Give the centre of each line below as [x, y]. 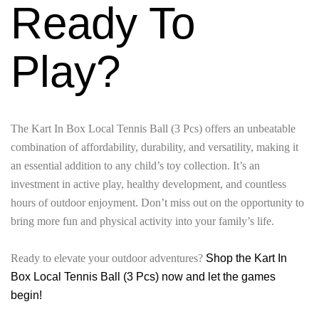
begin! [26, 296]
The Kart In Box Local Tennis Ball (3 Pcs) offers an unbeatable [153, 129]
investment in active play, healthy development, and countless [148, 184]
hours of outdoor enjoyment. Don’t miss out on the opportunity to [157, 203]
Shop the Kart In [246, 258]
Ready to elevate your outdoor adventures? [108, 258]
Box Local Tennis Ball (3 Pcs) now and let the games [143, 277]
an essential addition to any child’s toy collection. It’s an [135, 166]
